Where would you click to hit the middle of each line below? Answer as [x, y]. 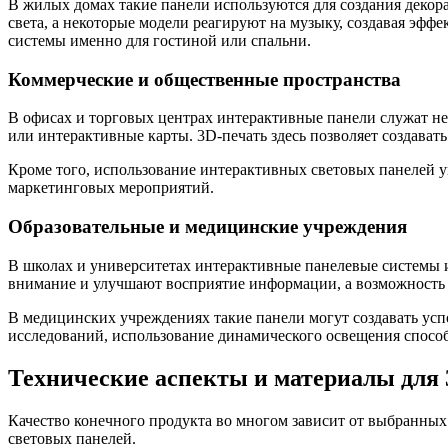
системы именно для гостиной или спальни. [159, 40]
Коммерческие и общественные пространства [204, 79]
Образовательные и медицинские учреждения [207, 227]
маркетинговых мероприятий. [111, 188]
